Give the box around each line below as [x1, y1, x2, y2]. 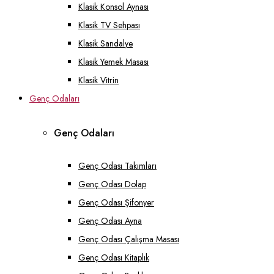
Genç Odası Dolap [78, 177, 146, 190]
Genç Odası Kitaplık [78, 251, 149, 264]
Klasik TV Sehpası [78, 19, 140, 32]
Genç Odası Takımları [78, 159, 157, 172]
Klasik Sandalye [78, 37, 133, 50]
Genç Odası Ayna [78, 214, 142, 227]
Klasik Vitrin [78, 74, 119, 87]
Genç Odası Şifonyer [78, 196, 154, 209]
